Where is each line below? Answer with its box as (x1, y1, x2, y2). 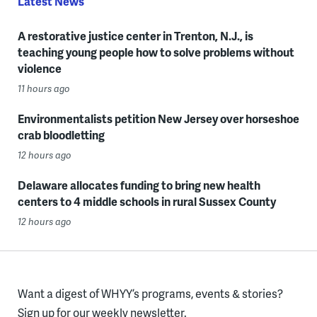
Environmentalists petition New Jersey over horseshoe (17, 110, 299, 127)
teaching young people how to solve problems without (17, 43, 294, 60)
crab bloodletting (17, 126, 105, 143)
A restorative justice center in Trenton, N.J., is (17, 27, 253, 44)
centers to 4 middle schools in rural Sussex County (17, 192, 276, 209)
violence (17, 59, 62, 76)
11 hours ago (17, 81, 70, 95)
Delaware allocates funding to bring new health (17, 176, 260, 193)
